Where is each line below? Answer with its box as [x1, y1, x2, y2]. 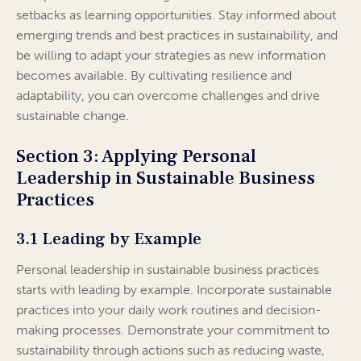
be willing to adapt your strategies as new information [16, 48, 326, 64]
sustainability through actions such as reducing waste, [16, 342, 325, 359]
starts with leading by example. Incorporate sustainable [16, 282, 332, 298]
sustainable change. [16, 108, 129, 124]
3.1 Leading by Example [16, 228, 201, 251]
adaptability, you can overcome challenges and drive [16, 88, 320, 104]
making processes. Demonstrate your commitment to [16, 322, 330, 338]
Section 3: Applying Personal [16, 144, 256, 169]
